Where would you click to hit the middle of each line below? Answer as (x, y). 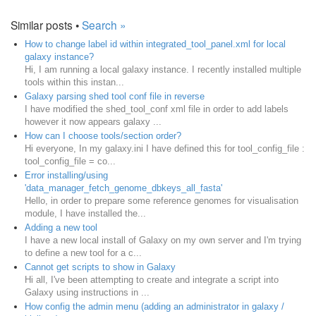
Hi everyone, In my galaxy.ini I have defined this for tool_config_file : (165, 148)
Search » (104, 24)
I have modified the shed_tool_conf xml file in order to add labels (157, 109)
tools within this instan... (74, 82)
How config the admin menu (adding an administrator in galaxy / (154, 306)
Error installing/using (66, 175)
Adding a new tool (61, 227)
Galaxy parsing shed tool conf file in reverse (115, 96)
